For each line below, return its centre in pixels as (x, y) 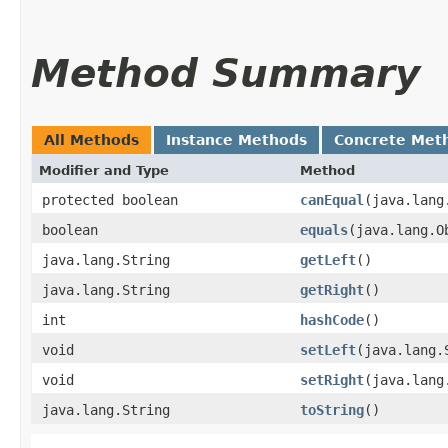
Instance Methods (236, 139)
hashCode (332, 319)
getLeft (328, 259)
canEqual (332, 199)
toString (332, 409)
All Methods (91, 139)
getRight (332, 289)
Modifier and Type (104, 170)
